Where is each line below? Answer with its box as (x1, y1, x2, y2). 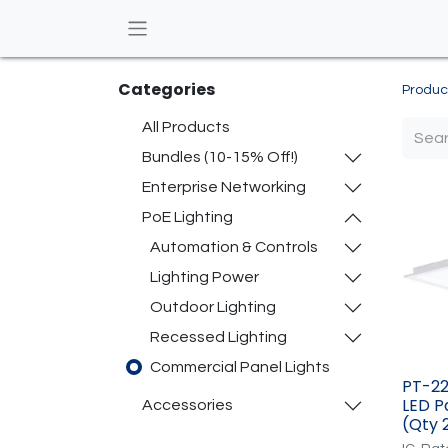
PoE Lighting (142, 208, 233, 225)
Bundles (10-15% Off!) (142, 148, 298, 165)
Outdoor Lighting (150, 298, 276, 315)
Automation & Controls (150, 238, 318, 255)
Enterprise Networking (142, 178, 306, 195)
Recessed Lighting (150, 328, 287, 345)
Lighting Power (150, 268, 259, 285)
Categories (118, 77, 215, 101)
